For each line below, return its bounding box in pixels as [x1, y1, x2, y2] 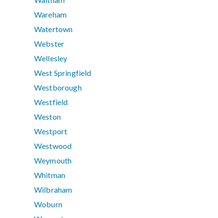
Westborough [34, 83, 82, 92]
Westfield [34, 97, 68, 107]
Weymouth [34, 156, 72, 165]
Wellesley [34, 54, 68, 63]
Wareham [34, 10, 67, 19]
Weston [34, 112, 61, 122]
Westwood [34, 141, 72, 151]
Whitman [34, 170, 66, 180]
